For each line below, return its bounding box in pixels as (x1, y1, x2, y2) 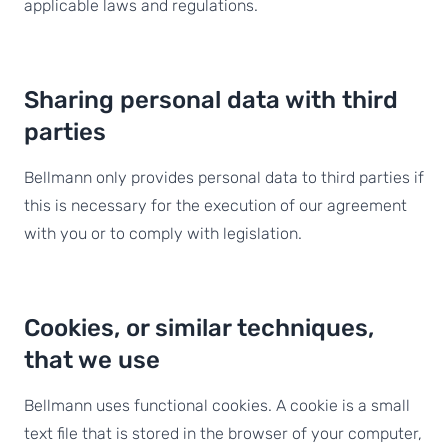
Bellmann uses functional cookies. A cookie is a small (24, 396, 410, 415)
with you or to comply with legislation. (24, 224, 302, 243)
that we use (24, 346, 160, 374)
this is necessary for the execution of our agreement (24, 196, 407, 215)
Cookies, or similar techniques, (24, 314, 374, 342)
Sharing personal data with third (24, 86, 398, 114)
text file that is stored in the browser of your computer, (24, 424, 422, 443)
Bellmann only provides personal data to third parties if (24, 168, 424, 187)
